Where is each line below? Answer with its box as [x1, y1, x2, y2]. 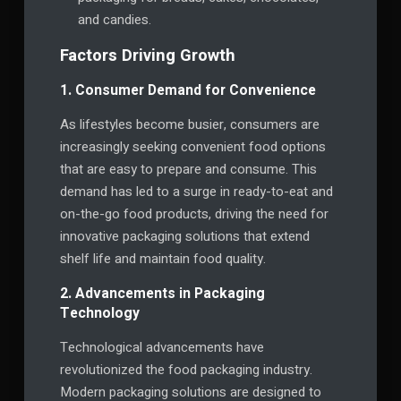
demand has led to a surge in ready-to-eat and [59, 181, 333, 201]
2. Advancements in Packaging [59, 282, 265, 304]
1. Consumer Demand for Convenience [59, 79, 316, 101]
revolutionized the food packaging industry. [59, 359, 312, 380]
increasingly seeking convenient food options [59, 136, 326, 157]
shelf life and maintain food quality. [59, 248, 266, 269]
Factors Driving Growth [59, 43, 235, 68]
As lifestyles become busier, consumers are [59, 114, 320, 134]
